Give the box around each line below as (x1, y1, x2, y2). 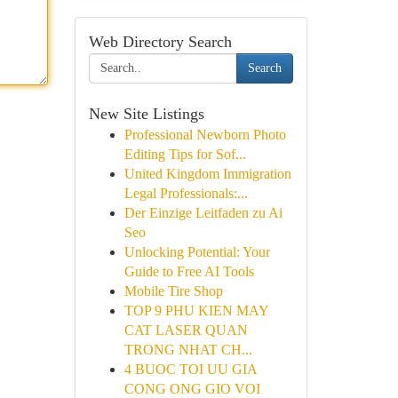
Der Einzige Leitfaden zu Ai (123, 205, 283, 220)
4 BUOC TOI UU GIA (123, 362, 257, 377)
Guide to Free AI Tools (123, 264, 254, 279)
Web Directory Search (88, 33, 232, 51)
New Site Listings (88, 105, 204, 123)
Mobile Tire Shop (123, 283, 223, 298)
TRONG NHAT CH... (123, 342, 252, 357)
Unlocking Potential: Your (123, 244, 270, 259)
